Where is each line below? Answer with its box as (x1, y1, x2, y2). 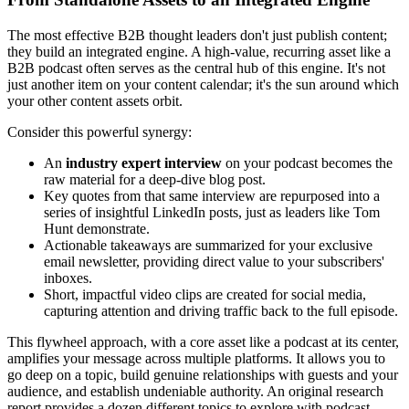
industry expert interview (66, 154, 222, 171)
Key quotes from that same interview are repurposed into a (44, 187, 380, 204)
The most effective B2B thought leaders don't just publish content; (7, 26, 387, 43)
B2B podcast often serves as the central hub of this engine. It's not (7, 59, 385, 76)
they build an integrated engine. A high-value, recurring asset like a (7, 43, 391, 59)
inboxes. (44, 269, 92, 286)
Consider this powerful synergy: (7, 123, 192, 140)
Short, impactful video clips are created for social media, (44, 286, 366, 302)
